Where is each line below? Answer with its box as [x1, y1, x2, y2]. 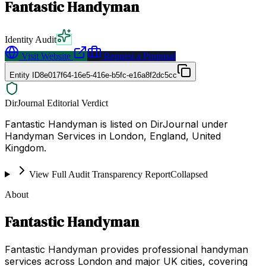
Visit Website [19, 50, 71, 61]
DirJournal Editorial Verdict [5, 97, 108, 108]
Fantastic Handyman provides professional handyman [5, 243, 248, 255]
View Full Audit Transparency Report [28, 169, 170, 179]
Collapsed [170, 169, 208, 179]
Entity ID [9, 70, 40, 80]
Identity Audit [5, 34, 56, 45]
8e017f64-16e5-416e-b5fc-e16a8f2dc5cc [40, 70, 177, 80]
